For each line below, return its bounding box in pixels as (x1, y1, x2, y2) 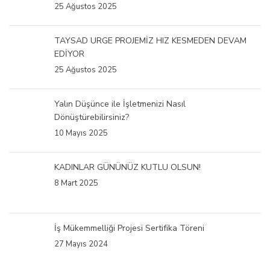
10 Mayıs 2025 (54, 128, 108, 139)
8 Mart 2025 (54, 178, 98, 189)
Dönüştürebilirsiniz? (54, 111, 129, 124)
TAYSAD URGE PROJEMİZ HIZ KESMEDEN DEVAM (54, 35, 246, 47)
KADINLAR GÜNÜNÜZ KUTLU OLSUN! (54, 162, 201, 174)
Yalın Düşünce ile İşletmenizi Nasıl (54, 98, 186, 110)
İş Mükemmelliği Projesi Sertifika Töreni (54, 222, 204, 234)
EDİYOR (54, 48, 84, 60)
